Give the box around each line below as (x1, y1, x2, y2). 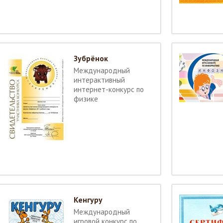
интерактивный (74, 75, 125, 85)
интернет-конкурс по (74, 85, 144, 94)
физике (74, 94, 98, 104)
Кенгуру (74, 195, 103, 205)
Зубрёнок (74, 53, 108, 63)
